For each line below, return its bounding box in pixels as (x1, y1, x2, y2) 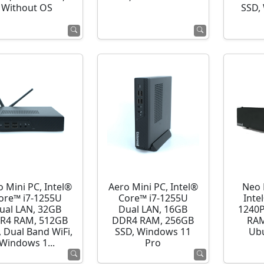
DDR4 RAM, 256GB (112, 215, 194, 226)
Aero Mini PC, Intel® (108, 181, 198, 193)
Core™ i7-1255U (118, 193, 188, 204)
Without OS (1, 2, 53, 14)
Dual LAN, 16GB (118, 204, 188, 215)
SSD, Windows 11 (115, 226, 192, 237)
